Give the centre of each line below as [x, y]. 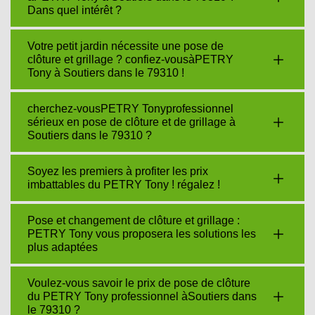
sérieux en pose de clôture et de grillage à [131, 122]
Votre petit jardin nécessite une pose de [126, 46]
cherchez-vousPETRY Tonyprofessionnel [130, 109]
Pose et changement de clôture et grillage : [134, 220]
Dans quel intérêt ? [75, 10]
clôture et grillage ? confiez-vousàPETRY [130, 59]
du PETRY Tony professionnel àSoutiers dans [142, 296]
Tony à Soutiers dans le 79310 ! [106, 73]
